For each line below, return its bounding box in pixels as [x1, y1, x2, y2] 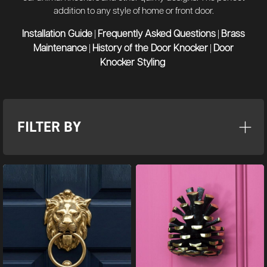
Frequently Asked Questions [98, 29, 216, 39]
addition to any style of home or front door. [53, 7, 214, 15]
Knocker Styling [100, 58, 165, 68]
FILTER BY [17, 117, 81, 136]
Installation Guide [22, 29, 92, 39]
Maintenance [33, 44, 87, 54]
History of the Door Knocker [92, 44, 208, 54]
